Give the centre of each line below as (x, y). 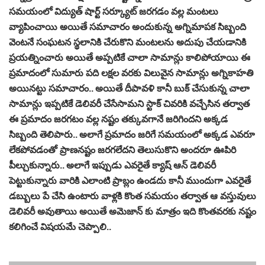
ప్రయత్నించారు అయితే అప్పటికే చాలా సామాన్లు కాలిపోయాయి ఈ (130, 57)
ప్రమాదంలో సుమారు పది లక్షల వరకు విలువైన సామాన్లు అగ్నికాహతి (131, 72)
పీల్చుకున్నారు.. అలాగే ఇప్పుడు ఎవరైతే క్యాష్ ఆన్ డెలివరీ (112, 165)
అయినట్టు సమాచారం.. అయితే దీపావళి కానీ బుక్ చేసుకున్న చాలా (129, 88)
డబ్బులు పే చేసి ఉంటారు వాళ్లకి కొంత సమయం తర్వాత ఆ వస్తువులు (132, 195)
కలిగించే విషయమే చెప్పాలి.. (60, 226)
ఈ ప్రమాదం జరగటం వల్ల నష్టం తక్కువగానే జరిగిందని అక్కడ (118, 119)
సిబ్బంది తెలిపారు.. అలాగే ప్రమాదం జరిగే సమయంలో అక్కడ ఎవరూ (132, 134)
